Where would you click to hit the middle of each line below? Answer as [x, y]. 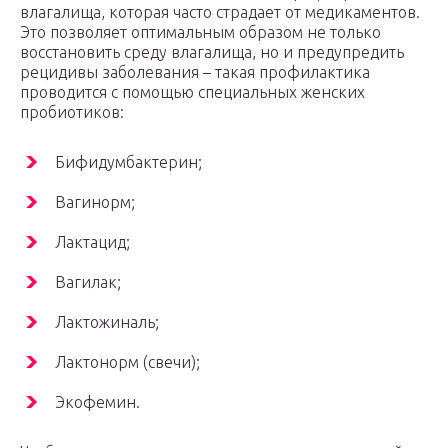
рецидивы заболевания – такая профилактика [195, 72]
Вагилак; [88, 282]
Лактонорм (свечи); [127, 362]
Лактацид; [92, 242]
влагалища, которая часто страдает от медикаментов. [220, 12]
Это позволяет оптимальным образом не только [200, 32]
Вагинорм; [95, 202]
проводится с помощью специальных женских [192, 92]
